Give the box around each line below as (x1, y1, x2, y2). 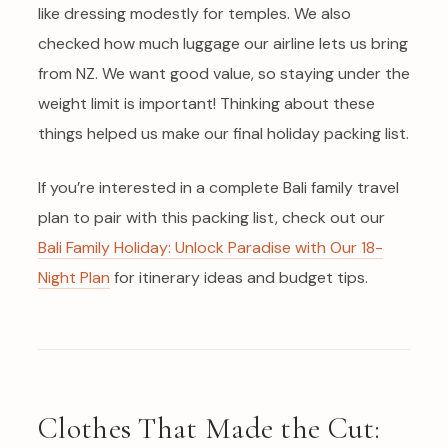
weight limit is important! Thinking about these (38, 92, 375, 114)
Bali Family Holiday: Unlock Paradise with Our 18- (38, 236, 383, 258)
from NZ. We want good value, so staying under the (38, 62, 410, 84)
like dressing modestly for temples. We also (38, 2, 351, 24)
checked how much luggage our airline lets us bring (38, 32, 408, 54)
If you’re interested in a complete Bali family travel (38, 176, 399, 198)
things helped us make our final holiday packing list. (38, 122, 409, 144)
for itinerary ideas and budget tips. (110, 266, 368, 288)
